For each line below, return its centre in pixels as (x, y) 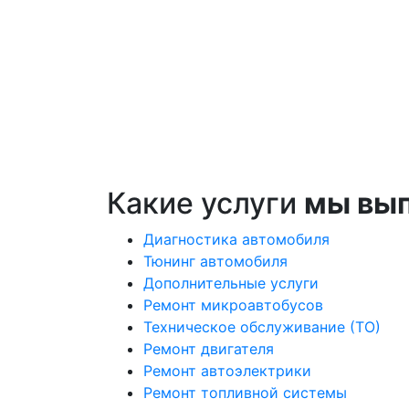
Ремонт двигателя (209, 349)
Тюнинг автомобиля (215, 261)
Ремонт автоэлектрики (227, 371)
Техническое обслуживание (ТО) (262, 327)
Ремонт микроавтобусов (233, 305)
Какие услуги (205, 203)
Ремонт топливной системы (245, 393)
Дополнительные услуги (231, 283)
